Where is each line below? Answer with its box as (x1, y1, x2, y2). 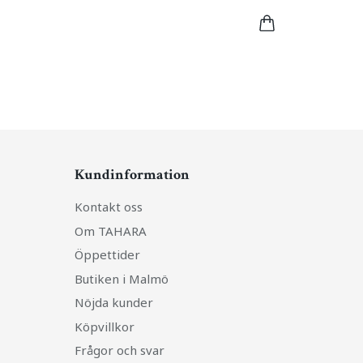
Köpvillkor (75, 318, 135, 335)
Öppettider (75, 246, 140, 263)
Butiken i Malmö (75, 270, 169, 287)
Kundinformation (75, 164, 190, 184)
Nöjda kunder (75, 294, 153, 311)
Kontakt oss (75, 199, 143, 216)
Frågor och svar (75, 342, 164, 359)
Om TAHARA (75, 222, 147, 239)
